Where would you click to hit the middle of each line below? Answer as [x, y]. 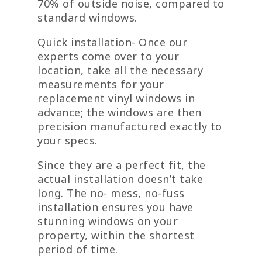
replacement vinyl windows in [116, 98]
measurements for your [101, 84]
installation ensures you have [116, 207]
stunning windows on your [108, 221]
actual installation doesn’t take [120, 179]
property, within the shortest [116, 235]
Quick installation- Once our [112, 42]
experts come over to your [108, 56]
